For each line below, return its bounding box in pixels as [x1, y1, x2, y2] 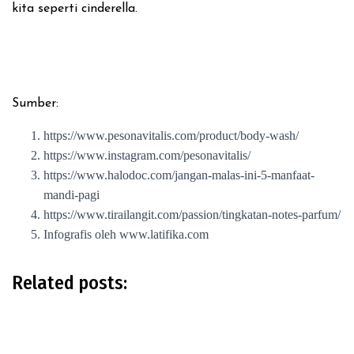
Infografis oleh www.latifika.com [43, 228, 209, 241]
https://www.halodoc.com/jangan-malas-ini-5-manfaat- [43, 168, 314, 182]
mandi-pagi [43, 188, 100, 201]
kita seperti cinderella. [12, 2, 137, 15]
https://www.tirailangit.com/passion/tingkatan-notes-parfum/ [43, 208, 341, 221]
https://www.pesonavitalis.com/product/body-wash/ [43, 129, 299, 142]
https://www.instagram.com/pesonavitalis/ [43, 149, 250, 162]
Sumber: [12, 97, 58, 110]
